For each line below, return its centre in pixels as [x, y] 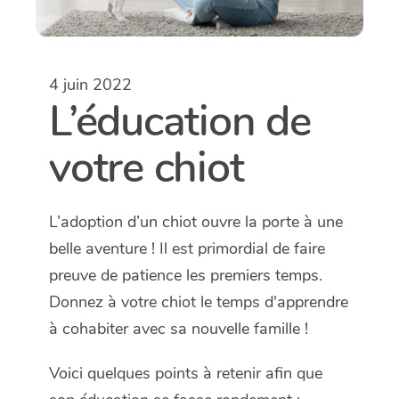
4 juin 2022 [90, 84]
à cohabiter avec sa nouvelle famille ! [179, 328]
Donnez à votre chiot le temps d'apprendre [199, 301]
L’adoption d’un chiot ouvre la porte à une [196, 221]
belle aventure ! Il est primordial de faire [187, 248]
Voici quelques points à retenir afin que [186, 373]
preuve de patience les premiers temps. [186, 275]
